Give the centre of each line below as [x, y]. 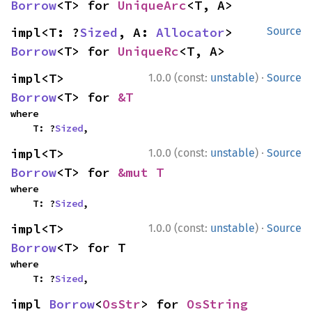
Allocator [190, 32]
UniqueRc [148, 51]
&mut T [141, 172]
